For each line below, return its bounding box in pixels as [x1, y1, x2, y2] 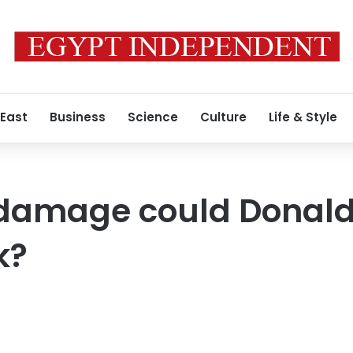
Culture [200, 109, 247, 125]
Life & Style [269, 109, 337, 125]
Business [50, 109, 106, 125]
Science [128, 109, 178, 125]
